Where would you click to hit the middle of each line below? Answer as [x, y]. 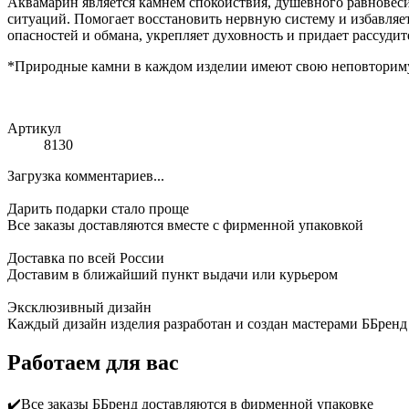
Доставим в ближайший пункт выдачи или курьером [173, 274]
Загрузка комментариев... [86, 175]
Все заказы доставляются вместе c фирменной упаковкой [185, 225]
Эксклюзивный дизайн [79, 307]
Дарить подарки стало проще [98, 208]
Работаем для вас [93, 362]
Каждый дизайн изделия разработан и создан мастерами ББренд [207, 323]
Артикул [34, 128]
